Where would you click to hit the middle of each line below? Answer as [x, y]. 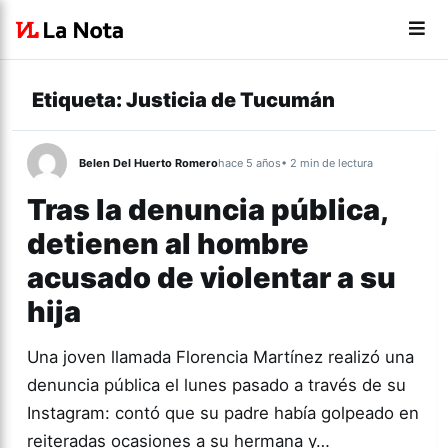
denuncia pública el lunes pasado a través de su [216, 385]
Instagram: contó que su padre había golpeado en [223, 413]
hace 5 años [249, 163]
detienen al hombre [168, 243]
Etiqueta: [79, 100]
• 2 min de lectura [327, 163]
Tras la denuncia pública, [207, 209]
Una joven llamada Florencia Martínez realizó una [220, 357]
